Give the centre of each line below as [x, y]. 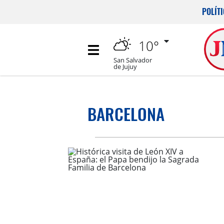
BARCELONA [126, 114]
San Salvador [133, 60]
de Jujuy [125, 66]
